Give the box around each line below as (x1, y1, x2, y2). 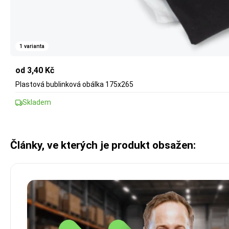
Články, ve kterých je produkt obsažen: (10, 139, 196, 152)
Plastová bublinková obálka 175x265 (15, 80, 133, 89)
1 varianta (19, 42, 44, 50)
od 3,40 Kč (15, 65, 54, 76)
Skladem (22, 98, 51, 107)
